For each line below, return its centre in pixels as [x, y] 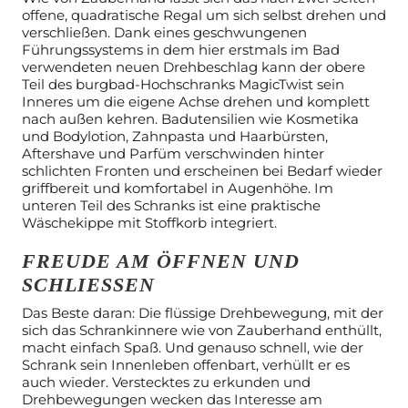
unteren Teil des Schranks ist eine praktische [171, 205]
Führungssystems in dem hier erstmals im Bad [181, 49]
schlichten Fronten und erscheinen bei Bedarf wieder [202, 170]
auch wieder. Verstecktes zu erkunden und [166, 382]
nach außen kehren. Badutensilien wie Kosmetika [190, 118]
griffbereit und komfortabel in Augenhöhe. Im [178, 188]
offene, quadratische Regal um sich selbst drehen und [204, 15]
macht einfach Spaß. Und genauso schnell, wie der [193, 347]
